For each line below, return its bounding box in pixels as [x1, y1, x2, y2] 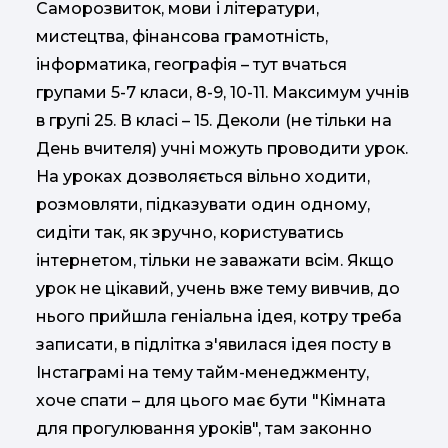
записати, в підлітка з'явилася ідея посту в [36, 334, 391, 354]
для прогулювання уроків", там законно [36, 418, 372, 438]
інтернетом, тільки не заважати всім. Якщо [36, 250, 394, 270]
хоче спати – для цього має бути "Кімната [36, 390, 386, 410]
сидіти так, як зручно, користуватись [36, 222, 344, 242]
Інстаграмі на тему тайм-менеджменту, [36, 362, 369, 382]
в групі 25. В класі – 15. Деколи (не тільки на [36, 110, 392, 130]
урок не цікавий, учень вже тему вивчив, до [36, 278, 400, 298]
